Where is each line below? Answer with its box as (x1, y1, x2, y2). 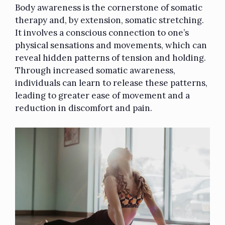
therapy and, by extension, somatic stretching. (15, 15, 204, 26)
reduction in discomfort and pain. (15, 102, 152, 114)
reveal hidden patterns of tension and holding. (15, 52, 206, 64)
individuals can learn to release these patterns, (15, 77, 207, 89)
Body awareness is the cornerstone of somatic (15, 2, 202, 14)
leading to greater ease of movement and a (15, 90, 190, 101)
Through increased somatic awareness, (15, 65, 175, 76)
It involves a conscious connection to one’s (15, 27, 189, 39)
